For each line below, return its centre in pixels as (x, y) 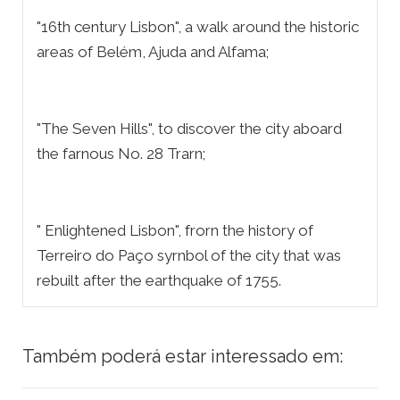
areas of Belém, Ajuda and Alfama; (153, 52)
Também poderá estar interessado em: (183, 357)
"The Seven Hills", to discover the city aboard (189, 129)
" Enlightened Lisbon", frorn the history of (175, 231)
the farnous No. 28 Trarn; (121, 154)
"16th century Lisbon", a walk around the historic (198, 27)
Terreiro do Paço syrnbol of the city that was (189, 256)
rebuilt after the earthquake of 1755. (159, 281)
